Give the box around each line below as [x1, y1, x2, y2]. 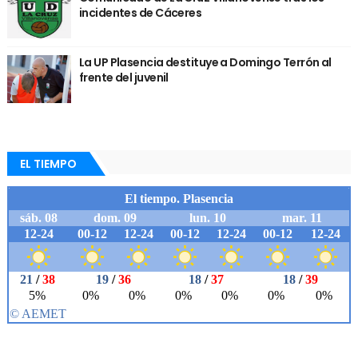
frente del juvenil [78, 69, 169, 86]
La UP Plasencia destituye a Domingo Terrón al [78, 54, 332, 70]
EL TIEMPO [19, 155, 77, 172]
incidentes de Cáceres [78, 4, 202, 21]
